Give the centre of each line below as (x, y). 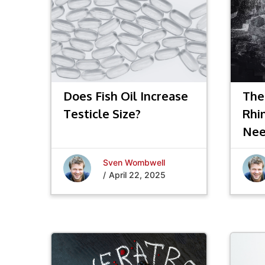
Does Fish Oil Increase (126, 96)
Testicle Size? (102, 114)
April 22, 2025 (137, 174)
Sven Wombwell (134, 162)
